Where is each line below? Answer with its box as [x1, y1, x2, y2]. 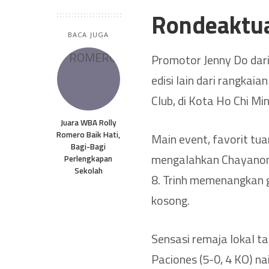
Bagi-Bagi [71, 140, 106, 153]
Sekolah [74, 164, 103, 177]
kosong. [151, 190, 190, 210]
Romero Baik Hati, [56, 128, 120, 141]
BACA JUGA [68, 29, 109, 39]
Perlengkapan [64, 152, 112, 165]
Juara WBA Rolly [60, 116, 116, 128]
